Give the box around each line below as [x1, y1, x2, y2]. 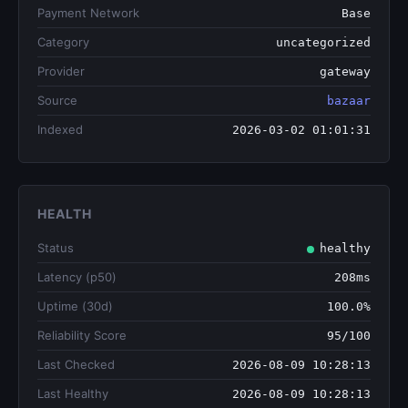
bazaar [327, 94, 371, 107]
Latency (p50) [37, 270, 117, 284]
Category [37, 35, 89, 49]
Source [37, 93, 77, 107]
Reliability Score [37, 328, 127, 342]
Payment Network [37, 5, 139, 20]
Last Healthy [37, 386, 108, 401]
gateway [320, 65, 371, 78]
